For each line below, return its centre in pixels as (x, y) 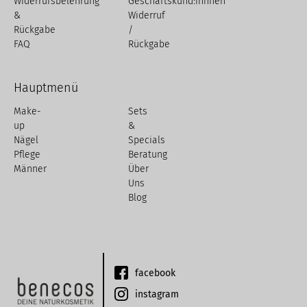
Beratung (147, 155)
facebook (155, 273)
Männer (30, 169)
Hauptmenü (46, 88)
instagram (157, 294)
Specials (146, 140)
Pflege (27, 155)
